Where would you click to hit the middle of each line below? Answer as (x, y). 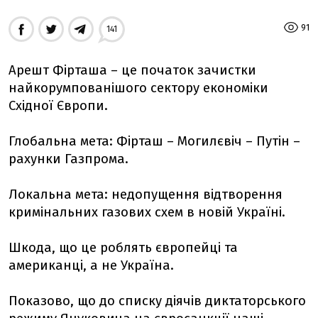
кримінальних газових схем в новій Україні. (147, 212)
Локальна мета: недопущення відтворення (146, 194)
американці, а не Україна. (91, 265)
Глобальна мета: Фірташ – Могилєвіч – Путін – (154, 141)
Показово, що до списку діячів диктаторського (157, 301)
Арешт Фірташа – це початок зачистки (132, 70)
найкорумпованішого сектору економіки (138, 88)
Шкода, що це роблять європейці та (123, 248)
